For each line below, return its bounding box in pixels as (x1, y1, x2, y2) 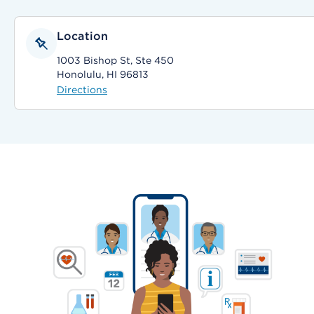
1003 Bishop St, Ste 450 (57, 55, 174, 66)
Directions (57, 84, 107, 95)
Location (57, 29, 109, 43)
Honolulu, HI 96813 (57, 69, 149, 80)
